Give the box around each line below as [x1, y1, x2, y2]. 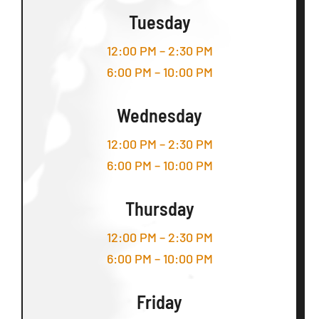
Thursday [125, 197, 194, 219]
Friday [137, 290, 182, 313]
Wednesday [117, 103, 202, 126]
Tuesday [128, 10, 191, 33]
